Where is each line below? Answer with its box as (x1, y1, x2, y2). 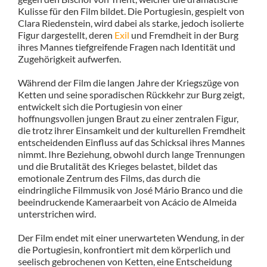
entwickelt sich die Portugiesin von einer (17, 100, 182, 112)
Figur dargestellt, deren (17, 29, 114, 41)
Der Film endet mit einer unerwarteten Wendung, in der (17, 231, 244, 243)
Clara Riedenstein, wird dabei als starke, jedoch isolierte (17, 17, 244, 29)
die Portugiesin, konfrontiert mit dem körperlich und (17, 243, 231, 255)
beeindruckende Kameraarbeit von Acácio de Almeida (17, 195, 237, 207)
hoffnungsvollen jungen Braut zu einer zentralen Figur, (17, 112, 238, 124)
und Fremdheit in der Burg (129, 29, 238, 41)
